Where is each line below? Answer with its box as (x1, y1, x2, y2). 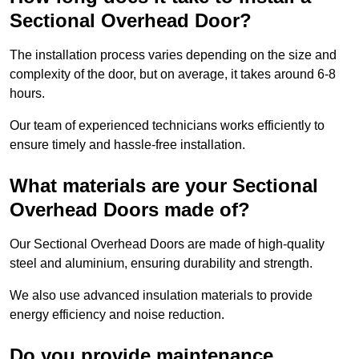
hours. (10, 87, 48, 101)
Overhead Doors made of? (10, 199, 250, 221)
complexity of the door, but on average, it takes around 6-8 (10, 67, 336, 82)
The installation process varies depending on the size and (10, 48, 337, 63)
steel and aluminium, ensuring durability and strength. (10, 256, 316, 271)
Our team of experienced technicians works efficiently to (10, 119, 325, 133)
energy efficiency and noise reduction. (10, 308, 224, 322)
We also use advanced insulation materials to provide (10, 288, 313, 303)
